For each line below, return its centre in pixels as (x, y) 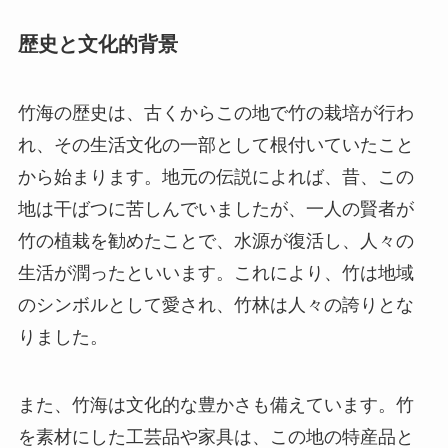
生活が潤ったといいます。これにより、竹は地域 (215, 273)
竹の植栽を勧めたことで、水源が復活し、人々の (215, 241)
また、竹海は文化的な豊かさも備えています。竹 (215, 405)
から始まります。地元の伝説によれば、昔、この (215, 177)
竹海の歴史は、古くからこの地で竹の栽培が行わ (215, 113)
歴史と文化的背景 (97, 43)
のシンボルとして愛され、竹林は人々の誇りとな (215, 305)
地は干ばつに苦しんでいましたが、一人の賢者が (215, 209)
